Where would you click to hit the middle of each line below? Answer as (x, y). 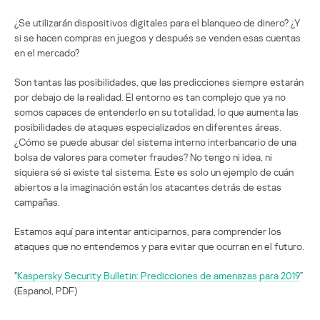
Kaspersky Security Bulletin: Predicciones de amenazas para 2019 (159, 275)
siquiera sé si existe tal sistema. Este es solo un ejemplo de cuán (154, 171)
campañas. (37, 201)
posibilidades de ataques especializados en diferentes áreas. (148, 126)
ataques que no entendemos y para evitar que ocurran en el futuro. (159, 246)
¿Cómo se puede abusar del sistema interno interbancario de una (155, 141)
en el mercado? (47, 52)
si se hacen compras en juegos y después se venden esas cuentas (157, 37)
